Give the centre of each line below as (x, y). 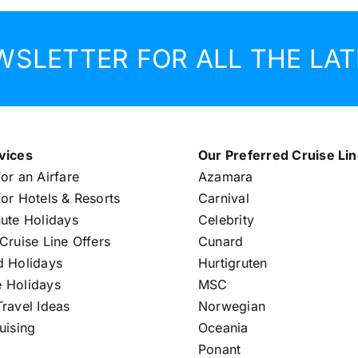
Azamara (225, 176)
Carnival (223, 198)
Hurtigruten (233, 263)
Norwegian (232, 306)
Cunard (221, 241)
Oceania (223, 327)
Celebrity (226, 219)
